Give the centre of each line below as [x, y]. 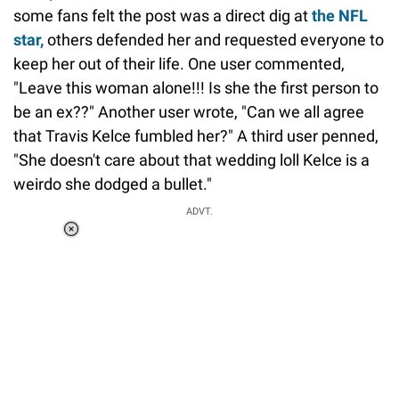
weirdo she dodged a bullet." [113, 183]
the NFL [340, 15]
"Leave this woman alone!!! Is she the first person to [196, 87]
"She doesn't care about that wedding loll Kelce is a [191, 159]
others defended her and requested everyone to [214, 39]
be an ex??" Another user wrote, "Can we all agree [189, 111]
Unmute [147, 265]
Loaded [140, 242]
